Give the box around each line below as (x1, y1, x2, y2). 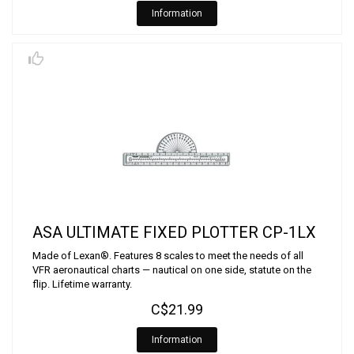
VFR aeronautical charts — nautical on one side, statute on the (32, 264, 311, 276)
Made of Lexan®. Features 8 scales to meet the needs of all (32, 250, 303, 262)
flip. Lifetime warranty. (32, 278, 132, 290)
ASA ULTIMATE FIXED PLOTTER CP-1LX (32, 223, 316, 242)
